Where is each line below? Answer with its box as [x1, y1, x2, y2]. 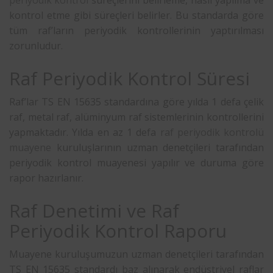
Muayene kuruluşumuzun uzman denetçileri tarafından [9, 247, 264, 261]
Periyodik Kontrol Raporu [9, 218, 227, 243]
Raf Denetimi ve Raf [9, 197, 179, 223]
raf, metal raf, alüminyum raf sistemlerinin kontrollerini [9, 110, 264, 124]
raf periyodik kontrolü [160, 125, 264, 139]
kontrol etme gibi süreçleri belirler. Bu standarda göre [9, 8, 264, 22]
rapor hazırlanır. [9, 171, 83, 185]
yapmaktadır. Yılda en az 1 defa [9, 125, 160, 139]
